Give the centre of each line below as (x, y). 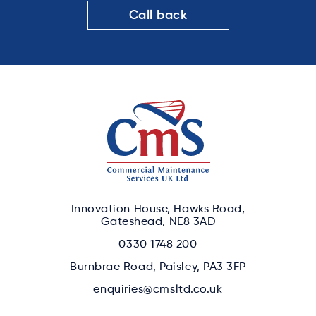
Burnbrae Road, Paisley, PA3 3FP (158, 266)
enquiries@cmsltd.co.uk (158, 289)
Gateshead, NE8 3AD (158, 221)
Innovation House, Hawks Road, (158, 208)
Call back (158, 15)
